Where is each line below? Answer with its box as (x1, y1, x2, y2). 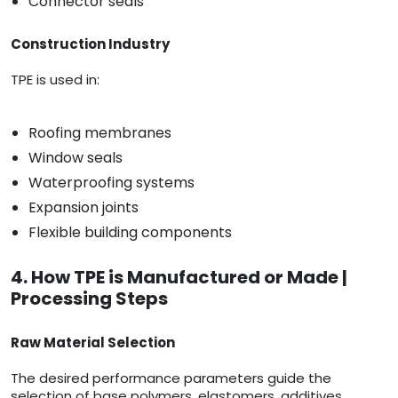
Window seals (28, 147, 123, 169)
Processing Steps (11, 286, 168, 312)
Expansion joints (28, 197, 139, 219)
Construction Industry (11, 35, 170, 54)
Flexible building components (28, 222, 232, 243)
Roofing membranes (28, 123, 171, 144)
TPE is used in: (11, 70, 99, 90)
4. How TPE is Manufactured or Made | (11, 265, 347, 291)
